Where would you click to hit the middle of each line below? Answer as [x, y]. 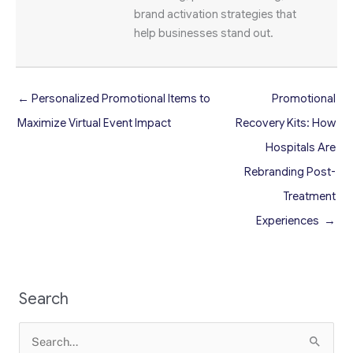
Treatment [309, 196]
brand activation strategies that [215, 14]
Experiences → [296, 220]
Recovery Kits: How [286, 123]
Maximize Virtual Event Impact [94, 123]
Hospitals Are [301, 147]
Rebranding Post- [290, 171]
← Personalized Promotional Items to [114, 98]
